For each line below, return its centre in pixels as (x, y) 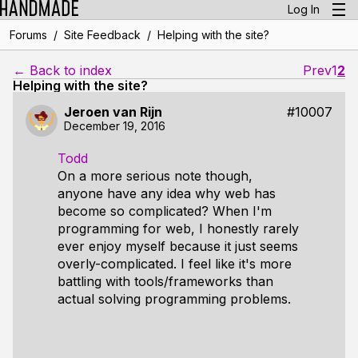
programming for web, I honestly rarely (178, 229)
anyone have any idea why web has (167, 193)
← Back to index (62, 70)
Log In (304, 9)
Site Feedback (102, 35)
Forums (28, 35)
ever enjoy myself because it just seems (178, 246)
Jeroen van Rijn (113, 112)
